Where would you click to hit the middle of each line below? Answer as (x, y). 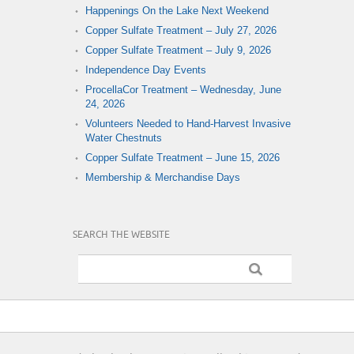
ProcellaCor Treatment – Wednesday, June (183, 89)
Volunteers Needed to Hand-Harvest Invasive (188, 123)
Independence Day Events (146, 70)
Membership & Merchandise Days (163, 177)
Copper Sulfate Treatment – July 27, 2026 (181, 30)
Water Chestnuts (124, 137)
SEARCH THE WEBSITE (121, 235)
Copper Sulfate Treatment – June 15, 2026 (183, 157)
